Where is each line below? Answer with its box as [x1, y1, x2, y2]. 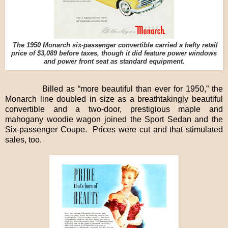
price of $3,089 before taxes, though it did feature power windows [11, 49, 217, 57]
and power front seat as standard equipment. [43, 57, 185, 65]
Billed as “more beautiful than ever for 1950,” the [5, 84, 223, 94]
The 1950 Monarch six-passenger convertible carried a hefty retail [12, 41, 218, 49]
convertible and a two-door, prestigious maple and [5, 105, 223, 114]
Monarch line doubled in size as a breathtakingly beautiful [5, 95, 223, 104]
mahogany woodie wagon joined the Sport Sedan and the [5, 115, 223, 124]
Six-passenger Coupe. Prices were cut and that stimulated [5, 125, 223, 134]
